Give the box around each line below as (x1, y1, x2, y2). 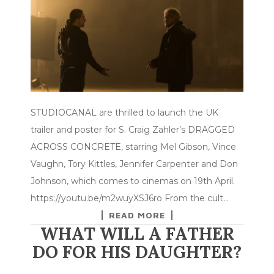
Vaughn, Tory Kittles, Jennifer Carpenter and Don (31, 158, 238, 170)
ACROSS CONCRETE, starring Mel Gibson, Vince (31, 141, 236, 153)
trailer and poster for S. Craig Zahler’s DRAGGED (31, 124, 235, 136)
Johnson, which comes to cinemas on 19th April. (31, 176, 235, 187)
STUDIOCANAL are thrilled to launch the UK (31, 107, 218, 119)
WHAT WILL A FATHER (40, 223, 234, 245)
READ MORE (109, 210, 165, 221)
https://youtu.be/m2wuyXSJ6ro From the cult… (31, 193, 229, 204)
